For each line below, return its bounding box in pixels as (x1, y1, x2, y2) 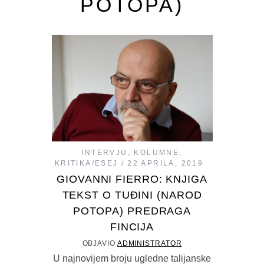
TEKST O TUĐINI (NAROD (62, 189, 202, 202)
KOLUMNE (134, 148, 180, 157)
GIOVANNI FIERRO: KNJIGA (57, 173, 207, 186)
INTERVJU (81, 148, 128, 157)
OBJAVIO (82, 239, 117, 248)
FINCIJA (110, 221, 154, 233)
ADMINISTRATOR (117, 239, 182, 248)
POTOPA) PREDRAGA (72, 205, 192, 217)
